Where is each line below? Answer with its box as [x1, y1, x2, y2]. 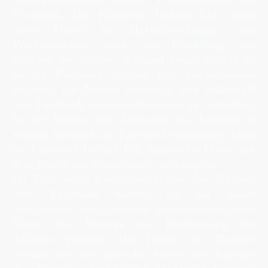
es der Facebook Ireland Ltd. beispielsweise [12, 69, 256, 81]
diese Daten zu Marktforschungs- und [12, 25, 256, 36]
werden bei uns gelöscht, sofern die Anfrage [12, 249, 256, 261]
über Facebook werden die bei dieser [12, 189, 256, 201]
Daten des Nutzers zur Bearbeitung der [12, 219, 256, 231]
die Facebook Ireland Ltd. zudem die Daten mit [12, 144, 256, 156]
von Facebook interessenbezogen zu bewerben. [12, 99, 256, 111]
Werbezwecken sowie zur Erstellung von [12, 39, 256, 51]
